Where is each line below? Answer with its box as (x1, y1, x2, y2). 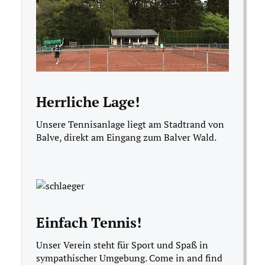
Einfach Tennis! (36, 213, 141, 232)
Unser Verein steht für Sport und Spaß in (36, 238, 208, 252)
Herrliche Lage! (36, 92, 140, 112)
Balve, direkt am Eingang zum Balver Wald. (36, 131, 216, 144)
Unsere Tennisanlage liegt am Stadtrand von (36, 118, 224, 131)
